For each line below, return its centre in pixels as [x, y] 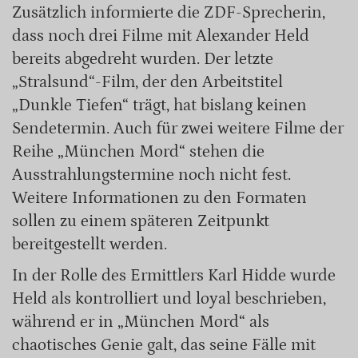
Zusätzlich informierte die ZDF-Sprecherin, [169, 12]
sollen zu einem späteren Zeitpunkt [141, 221]
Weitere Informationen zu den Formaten [159, 198]
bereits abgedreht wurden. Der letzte [143, 59]
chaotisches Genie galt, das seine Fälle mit [164, 346]
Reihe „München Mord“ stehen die [138, 151]
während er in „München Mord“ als [141, 322]
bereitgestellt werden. [89, 244]
